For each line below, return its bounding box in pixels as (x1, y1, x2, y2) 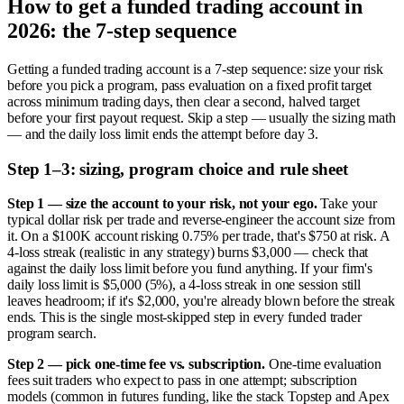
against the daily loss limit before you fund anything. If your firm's (7, 261, 372, 277)
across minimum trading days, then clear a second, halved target (7, 93, 360, 109)
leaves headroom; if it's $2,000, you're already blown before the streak (7, 293, 395, 309)
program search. (7, 326, 96, 342)
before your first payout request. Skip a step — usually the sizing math (7, 109, 396, 125)
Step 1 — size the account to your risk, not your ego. (7, 196, 317, 212)
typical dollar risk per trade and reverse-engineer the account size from (7, 212, 395, 228)
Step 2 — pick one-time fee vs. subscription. (7, 356, 265, 372)
